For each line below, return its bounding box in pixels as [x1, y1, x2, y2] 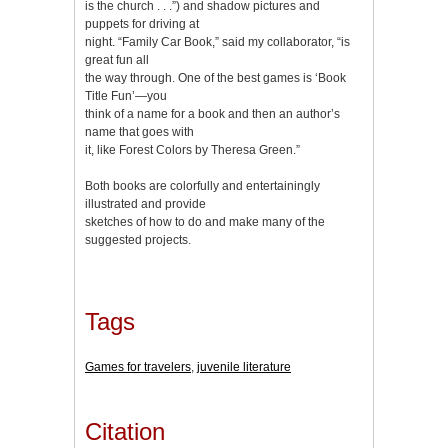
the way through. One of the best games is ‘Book [85, 70, 346, 85]
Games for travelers [85, 360, 191, 375]
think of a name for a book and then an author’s [85, 106, 340, 121]
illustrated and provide [85, 196, 206, 211]
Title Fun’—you [85, 88, 167, 103]
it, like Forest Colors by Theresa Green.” [85, 142, 300, 157]
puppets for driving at [85, 16, 199, 31]
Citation [85, 418, 165, 446]
